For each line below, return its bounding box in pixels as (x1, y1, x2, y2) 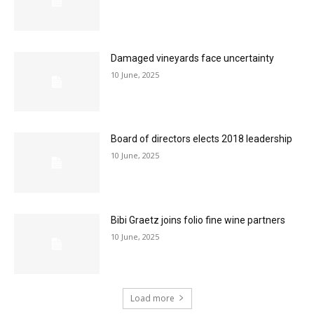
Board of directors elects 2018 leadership (111, 133, 293, 145)
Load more (130, 292, 175, 304)
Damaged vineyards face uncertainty (111, 52, 275, 64)
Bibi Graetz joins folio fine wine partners (111, 214, 286, 226)
